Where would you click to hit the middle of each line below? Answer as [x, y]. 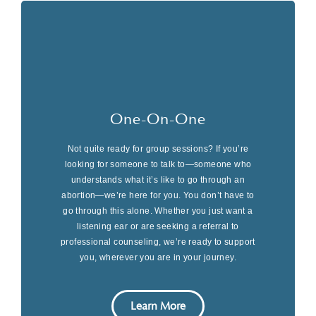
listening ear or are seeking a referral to [158, 227]
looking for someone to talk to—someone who [158, 165]
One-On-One [158, 120]
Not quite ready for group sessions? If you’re [158, 149]
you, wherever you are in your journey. [158, 258]
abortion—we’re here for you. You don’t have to [158, 196]
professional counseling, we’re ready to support [158, 242]
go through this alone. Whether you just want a [158, 211]
